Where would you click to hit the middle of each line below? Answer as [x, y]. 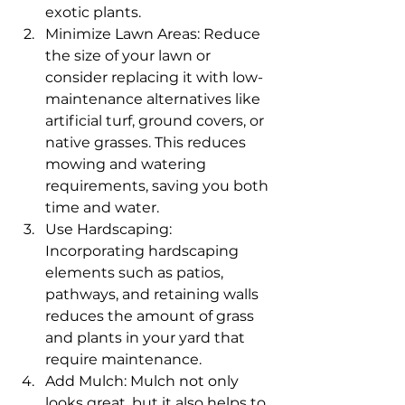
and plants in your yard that [147, 338]
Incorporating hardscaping [144, 251]
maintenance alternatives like [155, 99]
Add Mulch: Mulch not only [144, 381]
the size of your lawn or [130, 56]
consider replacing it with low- [154, 77]
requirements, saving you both [159, 186]
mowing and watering [127, 164]
